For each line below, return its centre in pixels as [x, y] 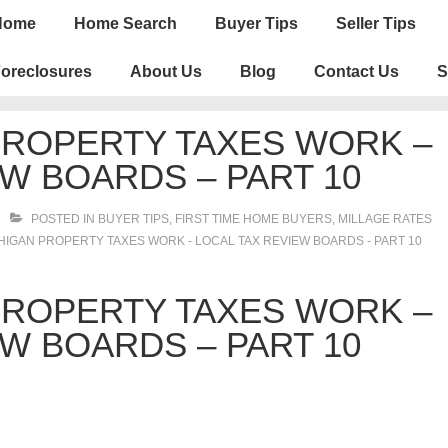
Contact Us [356, 71]
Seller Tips [376, 23]
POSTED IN [63, 219]
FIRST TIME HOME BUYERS [253, 219]
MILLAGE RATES [385, 219]
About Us [166, 71]
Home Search [125, 23]
